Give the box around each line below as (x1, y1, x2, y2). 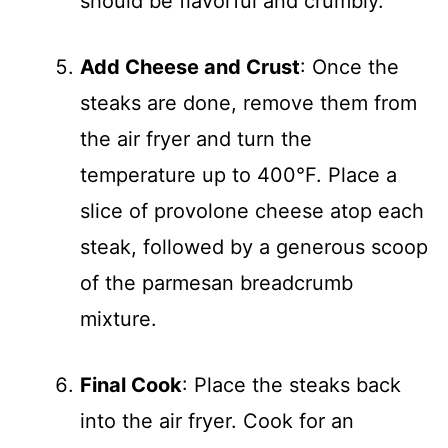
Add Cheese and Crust (80, 55, 300, 79)
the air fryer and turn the (80, 127, 312, 151)
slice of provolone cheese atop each (80, 199, 424, 223)
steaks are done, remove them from (80, 91, 417, 115)
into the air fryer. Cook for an (80, 409, 354, 433)
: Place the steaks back (182, 373, 401, 397)
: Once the (300, 55, 399, 79)
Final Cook (80, 373, 182, 397)
